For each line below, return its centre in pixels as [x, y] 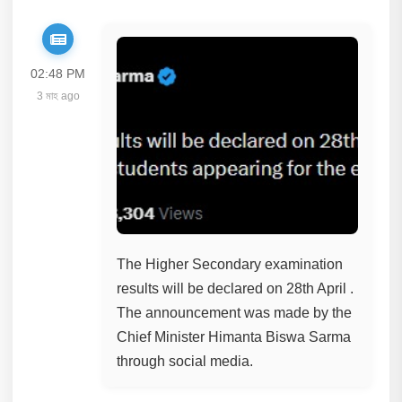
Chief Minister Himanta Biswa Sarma [234, 337]
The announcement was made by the [235, 313]
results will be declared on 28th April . [236, 288]
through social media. [185, 361]
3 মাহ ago [58, 96]
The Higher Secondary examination [230, 264]
